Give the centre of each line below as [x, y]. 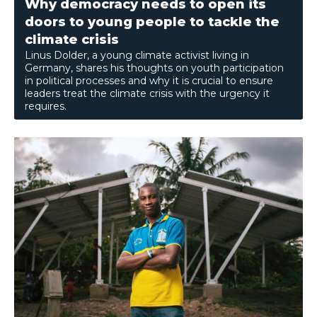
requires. [46, 106]
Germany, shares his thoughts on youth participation [154, 68]
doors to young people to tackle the [152, 22]
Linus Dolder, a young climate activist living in [137, 56]
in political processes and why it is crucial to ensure [149, 81]
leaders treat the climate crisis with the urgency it [147, 94]
